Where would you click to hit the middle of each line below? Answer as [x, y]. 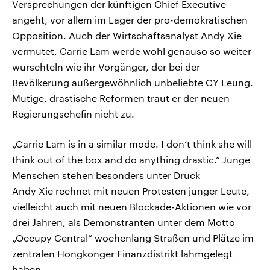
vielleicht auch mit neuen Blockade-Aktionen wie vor [132, 206]
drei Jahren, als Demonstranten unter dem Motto [124, 222]
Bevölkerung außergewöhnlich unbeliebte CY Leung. [133, 82]
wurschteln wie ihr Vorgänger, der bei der [106, 66]
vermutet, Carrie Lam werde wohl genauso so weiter [132, 51]
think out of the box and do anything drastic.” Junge [131, 159]
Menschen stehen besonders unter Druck [106, 175]
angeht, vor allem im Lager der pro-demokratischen [130, 19]
